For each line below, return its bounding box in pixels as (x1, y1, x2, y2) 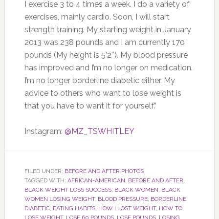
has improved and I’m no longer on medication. (24, 63, 193, 72)
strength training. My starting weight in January (24, 25, 191, 34)
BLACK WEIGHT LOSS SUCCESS (24, 186, 111, 193)
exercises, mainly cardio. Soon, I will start (24, 12, 170, 22)
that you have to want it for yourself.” (24, 101, 156, 110)
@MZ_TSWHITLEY (64, 127, 134, 136)
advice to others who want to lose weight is (24, 88, 181, 98)
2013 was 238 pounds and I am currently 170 (24, 38, 185, 47)
